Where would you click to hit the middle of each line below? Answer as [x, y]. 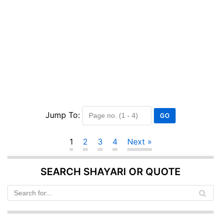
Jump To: [63, 115]
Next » [139, 142]
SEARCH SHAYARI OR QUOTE [110, 172]
